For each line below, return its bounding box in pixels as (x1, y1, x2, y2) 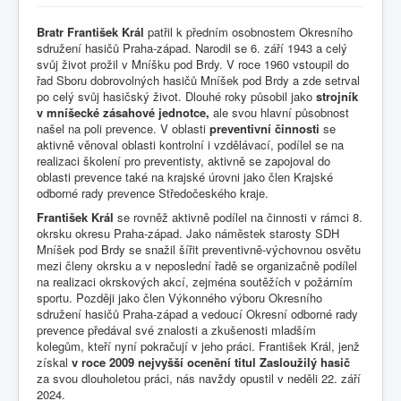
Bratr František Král (37, 23, 144, 41)
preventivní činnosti (209, 120, 320, 138)
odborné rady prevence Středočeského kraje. (37, 184, 269, 202)
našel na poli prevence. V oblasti (37, 120, 209, 138)
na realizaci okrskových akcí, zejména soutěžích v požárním (37, 273, 353, 291)
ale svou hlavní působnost (209, 104, 349, 122)
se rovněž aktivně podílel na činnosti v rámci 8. (114, 209, 363, 226)
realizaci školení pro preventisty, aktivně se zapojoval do (37, 152, 330, 170)
